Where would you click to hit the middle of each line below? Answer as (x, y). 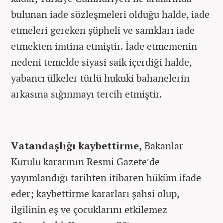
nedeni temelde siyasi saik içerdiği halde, (101, 62)
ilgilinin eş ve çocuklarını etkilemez (89, 209)
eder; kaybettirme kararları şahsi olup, (95, 193)
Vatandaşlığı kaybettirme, (78, 146)
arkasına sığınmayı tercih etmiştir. (87, 94)
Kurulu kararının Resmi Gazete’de (85, 162)
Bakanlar (164, 146)
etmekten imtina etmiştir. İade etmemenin (104, 46)
